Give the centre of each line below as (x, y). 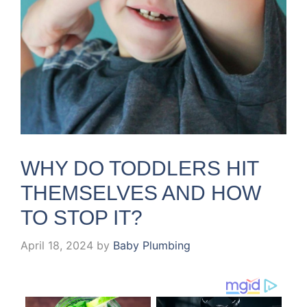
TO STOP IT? (82, 217)
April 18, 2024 (57, 245)
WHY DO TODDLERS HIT (139, 168)
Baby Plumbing (152, 245)
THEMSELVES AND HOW (141, 193)
